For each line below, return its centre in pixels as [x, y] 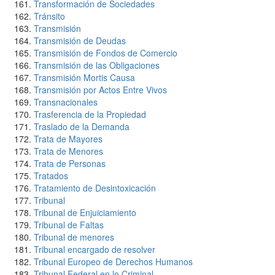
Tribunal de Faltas [69, 225]
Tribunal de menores [74, 237]
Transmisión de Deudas [80, 41]
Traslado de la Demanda [82, 126]
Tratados [51, 176]
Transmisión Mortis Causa [84, 77]
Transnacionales [66, 102]
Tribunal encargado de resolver [95, 249]
